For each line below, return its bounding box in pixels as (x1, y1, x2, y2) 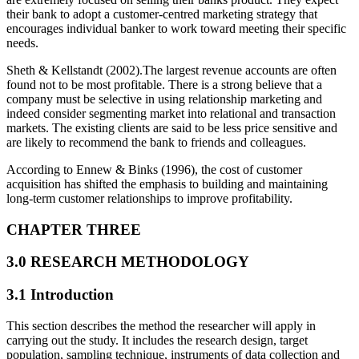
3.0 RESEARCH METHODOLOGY (6, 253, 249, 271)
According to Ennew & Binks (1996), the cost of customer (6, 162, 302, 176)
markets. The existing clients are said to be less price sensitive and (6, 120, 337, 135)
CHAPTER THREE (6, 220, 141, 238)
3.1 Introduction (6, 285, 114, 303)
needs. (6, 35, 38, 50)
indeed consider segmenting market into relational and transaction (6, 106, 336, 120)
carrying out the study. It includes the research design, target (6, 333, 308, 347)
